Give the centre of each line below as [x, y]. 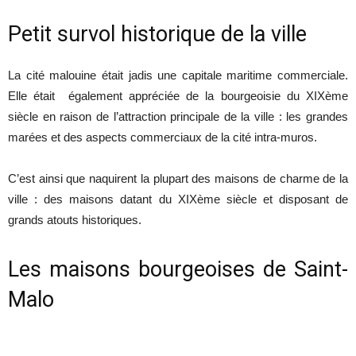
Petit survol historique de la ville [157, 35]
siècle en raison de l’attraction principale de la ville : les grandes [178, 117]
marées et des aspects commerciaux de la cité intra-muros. [163, 137]
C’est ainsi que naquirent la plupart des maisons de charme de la [178, 179]
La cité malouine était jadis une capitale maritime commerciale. [178, 75]
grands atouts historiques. [75, 220]
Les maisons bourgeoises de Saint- [178, 270]
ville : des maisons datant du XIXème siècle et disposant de [178, 199]
